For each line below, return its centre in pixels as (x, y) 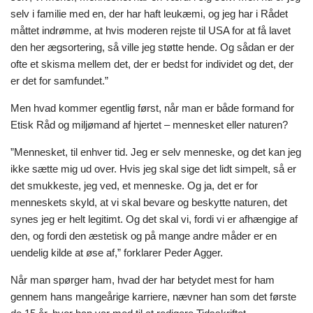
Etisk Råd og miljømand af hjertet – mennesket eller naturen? (149, 124)
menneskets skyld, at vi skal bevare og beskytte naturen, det (149, 202)
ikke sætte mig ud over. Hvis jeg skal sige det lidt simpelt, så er (153, 168)
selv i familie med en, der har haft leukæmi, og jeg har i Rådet (149, 13)
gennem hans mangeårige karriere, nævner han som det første (153, 296)
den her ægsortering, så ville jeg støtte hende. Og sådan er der (152, 47)
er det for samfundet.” (59, 80)
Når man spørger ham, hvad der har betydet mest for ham (143, 279)
